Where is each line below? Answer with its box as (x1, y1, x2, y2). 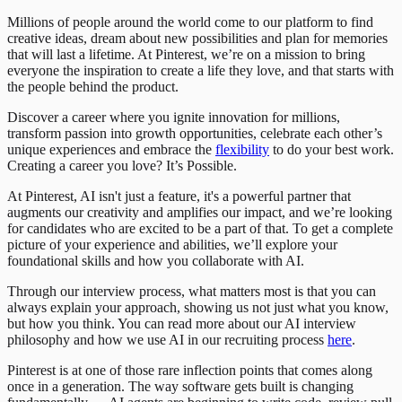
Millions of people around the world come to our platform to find (7, 14, 373, 31)
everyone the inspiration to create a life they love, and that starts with (7, 63, 394, 79)
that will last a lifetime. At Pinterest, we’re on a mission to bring (7, 47, 365, 63)
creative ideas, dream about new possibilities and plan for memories (7, 31, 388, 47)
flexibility (215, 142, 269, 158)
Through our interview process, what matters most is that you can (7, 284, 376, 300)
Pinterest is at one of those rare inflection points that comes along (7, 363, 372, 379)
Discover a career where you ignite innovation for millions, (7, 109, 340, 126)
